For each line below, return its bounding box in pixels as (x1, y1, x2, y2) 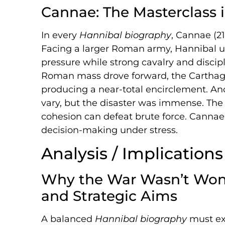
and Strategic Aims (41, 187, 177, 205)
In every (41, 29, 79, 41)
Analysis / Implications (41, 144, 223, 164)
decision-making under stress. (41, 124, 178, 136)
